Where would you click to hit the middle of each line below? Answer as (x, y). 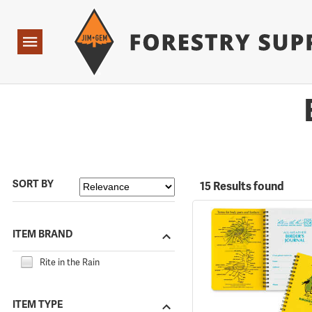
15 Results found (242, 187)
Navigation (40, 42)
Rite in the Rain (70, 262)
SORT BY (33, 184)
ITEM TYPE (38, 304)
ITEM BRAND (42, 234)
